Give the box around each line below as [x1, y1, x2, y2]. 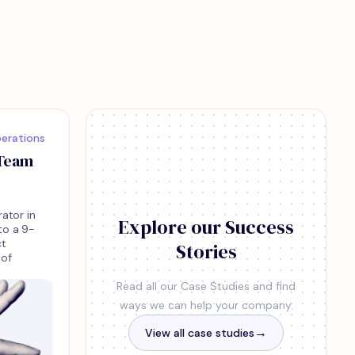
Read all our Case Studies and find [116, 279, 296, 293]
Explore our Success [118, 214, 294, 240]
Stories [175, 239, 237, 265]
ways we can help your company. [119, 298, 293, 312]
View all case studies [145, 326, 254, 340]
